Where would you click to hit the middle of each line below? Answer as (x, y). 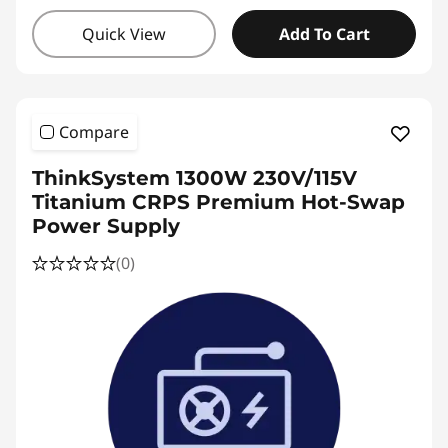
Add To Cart (324, 34)
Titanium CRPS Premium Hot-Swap (218, 202)
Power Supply (106, 226)
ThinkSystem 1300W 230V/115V (194, 178)
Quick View (124, 34)
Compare (94, 132)
